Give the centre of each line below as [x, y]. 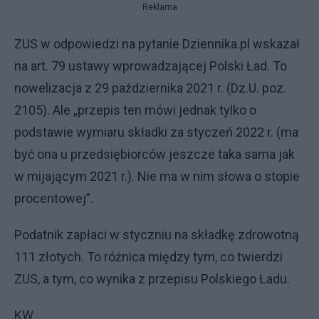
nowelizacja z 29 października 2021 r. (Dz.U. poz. [150, 88]
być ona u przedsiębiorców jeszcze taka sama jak [155, 154]
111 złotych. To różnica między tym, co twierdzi [148, 256]
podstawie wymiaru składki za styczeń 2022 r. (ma [156, 132]
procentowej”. [54, 198]
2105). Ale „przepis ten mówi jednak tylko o [135, 110]
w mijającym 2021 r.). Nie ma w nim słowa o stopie [157, 176]
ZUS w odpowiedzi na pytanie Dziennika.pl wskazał [157, 43]
